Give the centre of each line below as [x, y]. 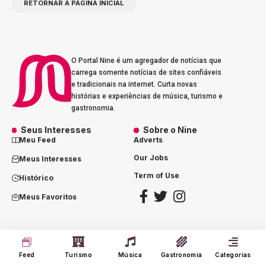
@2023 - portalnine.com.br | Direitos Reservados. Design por [112, 233]
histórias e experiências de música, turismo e [147, 96]
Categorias [233, 255]
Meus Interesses [50, 159]
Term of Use [157, 175]
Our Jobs [151, 157]
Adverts [148, 140]
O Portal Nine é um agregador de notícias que [146, 60]
